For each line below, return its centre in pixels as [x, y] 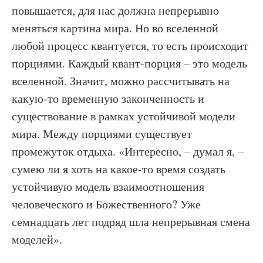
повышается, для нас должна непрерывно [115, 10]
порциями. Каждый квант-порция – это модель [129, 63]
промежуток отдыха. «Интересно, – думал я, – [128, 151]
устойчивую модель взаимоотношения [108, 186]
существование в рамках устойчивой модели [124, 116]
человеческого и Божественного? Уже [106, 204]
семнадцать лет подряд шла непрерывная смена [131, 222]
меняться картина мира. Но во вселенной [115, 28]
